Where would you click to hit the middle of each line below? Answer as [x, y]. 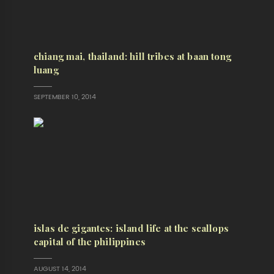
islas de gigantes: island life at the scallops [131, 228]
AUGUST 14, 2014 [60, 268]
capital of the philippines [89, 242]
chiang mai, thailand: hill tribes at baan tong [132, 56]
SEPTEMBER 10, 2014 [65, 97]
